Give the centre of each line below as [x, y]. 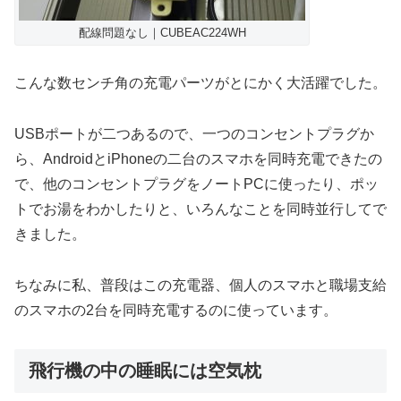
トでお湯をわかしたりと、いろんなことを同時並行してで [200, 209]
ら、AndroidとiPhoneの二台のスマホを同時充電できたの [198, 159]
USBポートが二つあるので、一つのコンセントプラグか [194, 134]
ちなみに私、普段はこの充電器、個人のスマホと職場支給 [200, 285]
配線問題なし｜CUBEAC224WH [162, 32]
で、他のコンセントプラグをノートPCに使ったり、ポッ [196, 184]
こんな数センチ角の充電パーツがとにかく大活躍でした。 [200, 83]
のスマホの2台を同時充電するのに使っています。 [176, 310]
